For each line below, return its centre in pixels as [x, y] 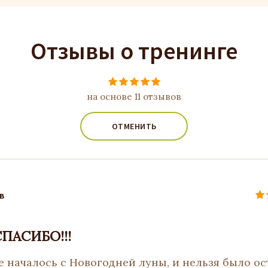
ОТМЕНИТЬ [134, 126]
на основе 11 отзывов [134, 97]
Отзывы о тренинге [134, 51]
